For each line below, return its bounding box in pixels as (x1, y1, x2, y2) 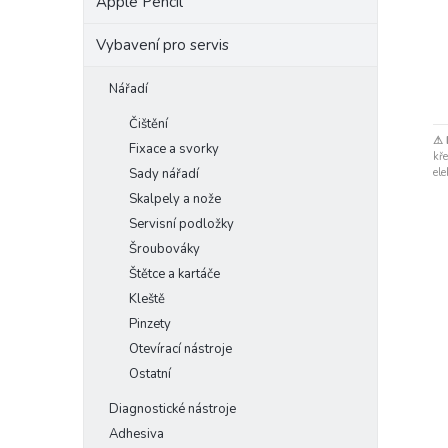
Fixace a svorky (129, 140, 219, 158)
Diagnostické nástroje (109, 400, 236, 418)
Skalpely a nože (129, 190, 221, 208)
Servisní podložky (129, 215, 234, 233)
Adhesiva (109, 425, 164, 443)
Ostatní (129, 365, 171, 383)
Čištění (129, 115, 168, 133)
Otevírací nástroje (129, 340, 232, 358)
